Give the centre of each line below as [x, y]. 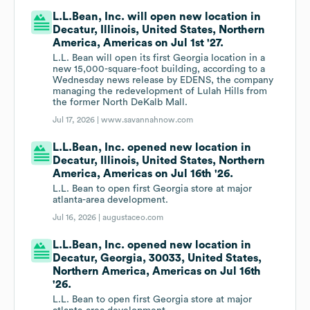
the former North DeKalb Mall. [120, 103]
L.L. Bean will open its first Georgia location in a [159, 58]
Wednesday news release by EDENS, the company [163, 81]
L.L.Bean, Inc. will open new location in [157, 17]
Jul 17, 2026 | [77, 120]
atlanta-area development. [111, 200]
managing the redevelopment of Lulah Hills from [160, 92]
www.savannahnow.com [147, 120]
